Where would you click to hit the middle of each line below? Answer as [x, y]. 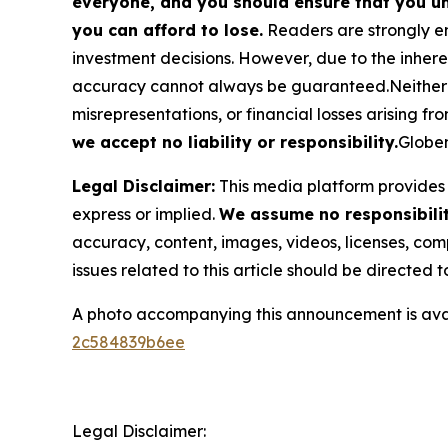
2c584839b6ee [128, 342]
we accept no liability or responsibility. [235, 142]
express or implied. [145, 214]
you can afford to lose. [167, 30]
